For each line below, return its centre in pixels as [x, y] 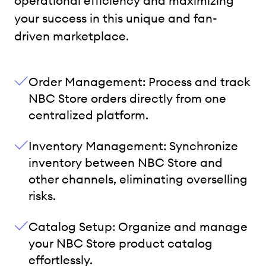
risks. [42, 195]
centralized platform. [88, 115]
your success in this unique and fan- [116, 18]
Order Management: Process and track [140, 81]
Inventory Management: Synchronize [133, 145]
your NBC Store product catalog [121, 243]
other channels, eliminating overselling [138, 179]
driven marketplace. [72, 36]
